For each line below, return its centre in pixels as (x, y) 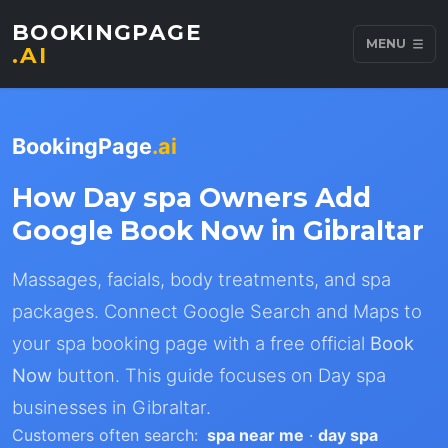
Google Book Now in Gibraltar (218, 230)
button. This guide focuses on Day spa (219, 375)
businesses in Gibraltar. (111, 407)
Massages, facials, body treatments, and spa (201, 279)
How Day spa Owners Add (191, 197)
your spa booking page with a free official (191, 343)
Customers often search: (105, 435)
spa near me (255, 435)
